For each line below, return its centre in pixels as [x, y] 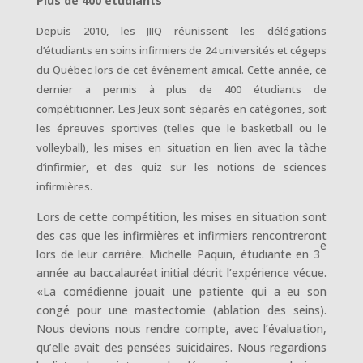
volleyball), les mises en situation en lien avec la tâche [181, 147]
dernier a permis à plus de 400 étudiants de [181, 89]
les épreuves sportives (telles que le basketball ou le [181, 128]
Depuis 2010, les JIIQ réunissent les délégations [181, 31]
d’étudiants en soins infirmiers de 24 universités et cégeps [181, 50]
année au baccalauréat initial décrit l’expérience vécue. [181, 273]
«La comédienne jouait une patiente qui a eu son [181, 291]
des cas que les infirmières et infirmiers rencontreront [181, 235]
